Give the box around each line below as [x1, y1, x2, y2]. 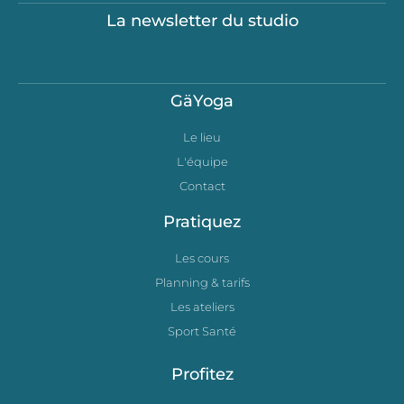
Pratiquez [163, 211, 241, 232]
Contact [179, 178, 225, 193]
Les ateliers [170, 298, 234, 314]
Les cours [175, 250, 229, 265]
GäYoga [170, 90, 234, 111]
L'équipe [176, 153, 228, 169]
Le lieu [183, 129, 221, 144]
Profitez [170, 363, 234, 384]
